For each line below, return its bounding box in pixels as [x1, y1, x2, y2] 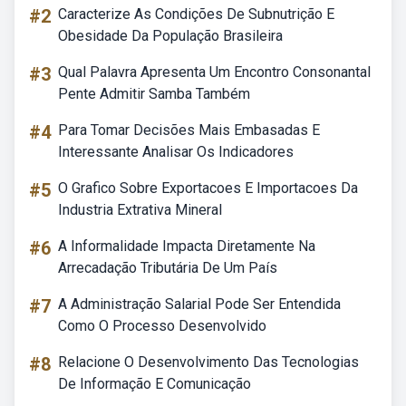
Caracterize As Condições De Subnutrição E [58, 5, 334, 23]
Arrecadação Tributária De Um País [58, 259, 277, 276]
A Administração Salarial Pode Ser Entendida [58, 295, 341, 313]
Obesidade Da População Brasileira [58, 27, 283, 44]
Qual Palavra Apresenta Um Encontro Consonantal [58, 63, 371, 81]
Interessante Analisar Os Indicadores [58, 143, 294, 160]
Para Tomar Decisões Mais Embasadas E [58, 121, 320, 139]
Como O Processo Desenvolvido [58, 317, 266, 334]
